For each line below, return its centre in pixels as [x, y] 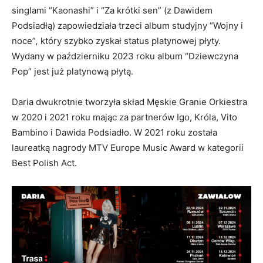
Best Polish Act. [45, 163]
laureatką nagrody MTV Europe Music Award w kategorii [128, 148]
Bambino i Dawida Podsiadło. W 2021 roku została [114, 133]
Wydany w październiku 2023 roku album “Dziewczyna [125, 56]
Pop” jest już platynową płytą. [73, 72]
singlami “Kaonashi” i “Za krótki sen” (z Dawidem [112, 11]
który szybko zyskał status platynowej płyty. [129, 41]
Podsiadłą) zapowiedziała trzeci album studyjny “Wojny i [127, 26]
